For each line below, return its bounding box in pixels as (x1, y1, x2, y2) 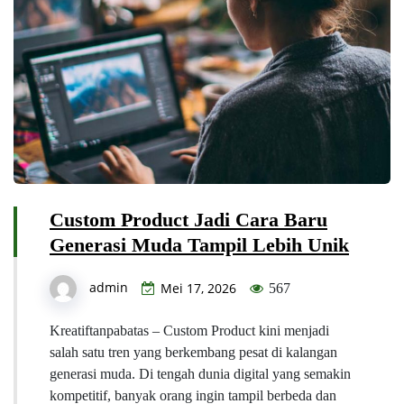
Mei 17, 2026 (161, 279, 236, 297)
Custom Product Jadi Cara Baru (50, 207, 327, 231)
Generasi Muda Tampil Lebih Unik (50, 233, 349, 256)
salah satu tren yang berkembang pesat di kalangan (50, 344, 337, 360)
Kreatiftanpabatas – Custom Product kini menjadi (50, 322, 329, 338)
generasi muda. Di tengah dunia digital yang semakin (50, 365, 351, 381)
